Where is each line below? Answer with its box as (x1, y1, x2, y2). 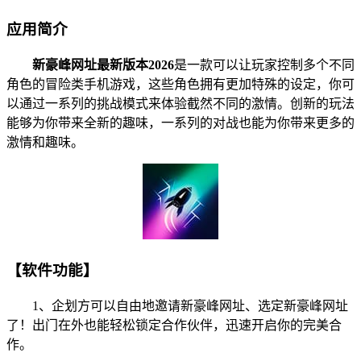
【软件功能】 (6, 261, 98, 279)
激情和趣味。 (6, 135, 84, 150)
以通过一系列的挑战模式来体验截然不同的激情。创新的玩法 (6, 97, 355, 111)
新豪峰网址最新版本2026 (32, 58, 174, 73)
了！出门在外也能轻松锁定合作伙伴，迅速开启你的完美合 (6, 317, 342, 332)
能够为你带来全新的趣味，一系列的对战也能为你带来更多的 (6, 116, 355, 131)
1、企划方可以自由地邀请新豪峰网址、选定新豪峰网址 (6, 298, 348, 313)
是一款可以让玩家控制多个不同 (174, 58, 355, 73)
